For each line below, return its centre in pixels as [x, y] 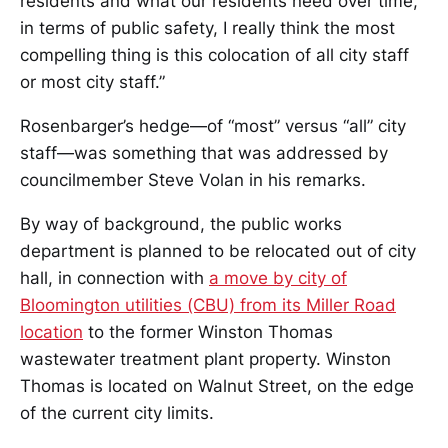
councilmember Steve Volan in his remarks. [193, 180]
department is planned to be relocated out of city [218, 251]
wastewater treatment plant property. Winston [205, 359]
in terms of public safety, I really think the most [207, 28]
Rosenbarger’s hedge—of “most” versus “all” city [213, 126]
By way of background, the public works [181, 224]
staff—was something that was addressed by [204, 153]
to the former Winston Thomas [208, 332]
